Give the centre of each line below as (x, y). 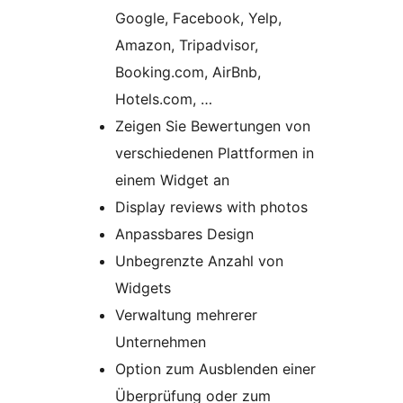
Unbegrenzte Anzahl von (199, 260)
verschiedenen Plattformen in (215, 152)
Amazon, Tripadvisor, (187, 45)
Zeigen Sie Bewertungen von (213, 125)
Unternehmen (161, 341)
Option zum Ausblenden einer (215, 368)
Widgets (143, 287)
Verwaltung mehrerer (186, 314)
